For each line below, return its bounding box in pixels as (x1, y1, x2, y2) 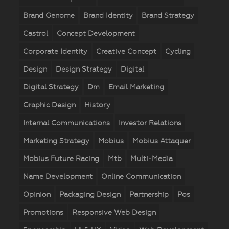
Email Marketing (108, 83, 164, 91)
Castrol (22, 29, 48, 38)
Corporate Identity (22, 47, 87, 56)
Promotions (22, 208, 63, 217)
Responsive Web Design (72, 208, 156, 217)
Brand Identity (83, 11, 133, 20)
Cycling (165, 47, 191, 56)
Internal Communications (22, 119, 110, 127)
